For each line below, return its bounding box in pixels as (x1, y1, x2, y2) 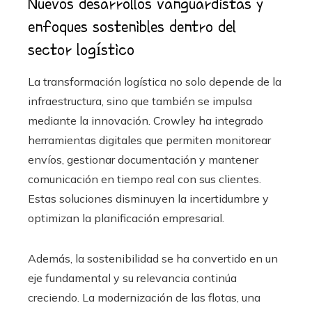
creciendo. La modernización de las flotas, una (28, 290, 260, 304)
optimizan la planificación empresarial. (28, 210, 224, 225)
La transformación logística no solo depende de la (28, 74, 281, 88)
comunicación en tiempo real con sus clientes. (28, 171, 261, 186)
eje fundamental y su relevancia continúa (28, 270, 237, 285)
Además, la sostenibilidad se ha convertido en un (28, 251, 278, 265)
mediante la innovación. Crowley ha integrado (28, 113, 263, 127)
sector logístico (28, 40, 134, 58)
